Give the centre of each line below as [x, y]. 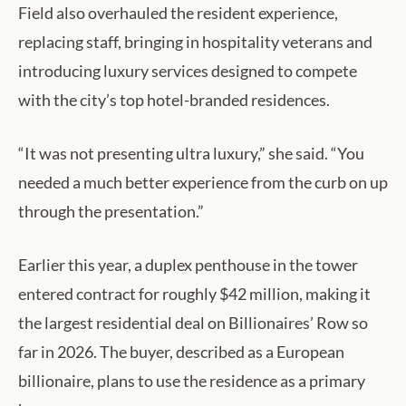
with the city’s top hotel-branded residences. [174, 100]
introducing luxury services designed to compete [188, 71]
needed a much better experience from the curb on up [203, 183]
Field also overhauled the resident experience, [178, 13]
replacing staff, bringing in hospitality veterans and [195, 42]
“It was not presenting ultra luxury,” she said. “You [191, 154]
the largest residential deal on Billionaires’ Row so [193, 323]
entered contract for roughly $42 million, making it [194, 294]
